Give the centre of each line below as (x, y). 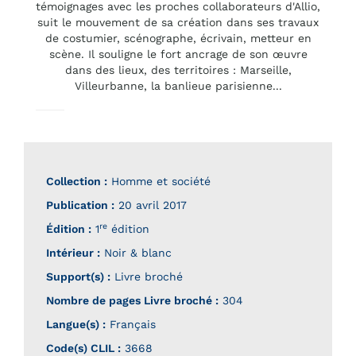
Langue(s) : (76, 325)
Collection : (77, 182)
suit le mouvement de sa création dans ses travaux (178, 23)
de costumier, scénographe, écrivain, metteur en (178, 39)
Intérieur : (73, 253)
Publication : (80, 205)
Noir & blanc (136, 253)
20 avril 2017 (151, 205)
